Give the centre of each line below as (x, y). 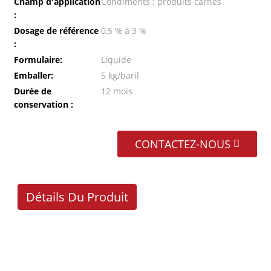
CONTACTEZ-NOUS (183, 144)
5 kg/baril (120, 75)
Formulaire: (38, 60)
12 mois (116, 91)
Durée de (32, 91)
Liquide (116, 60)
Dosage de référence (56, 31)
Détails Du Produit (77, 197)
